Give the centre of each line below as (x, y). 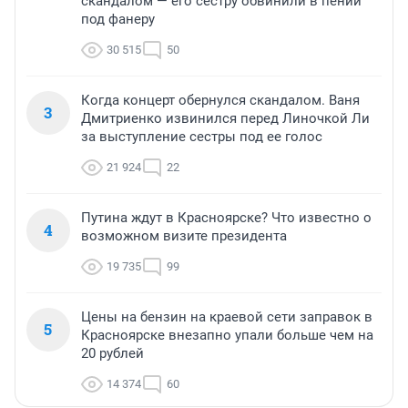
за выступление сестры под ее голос (202, 137)
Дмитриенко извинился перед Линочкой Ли (225, 119)
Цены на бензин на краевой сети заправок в (227, 317)
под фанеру (118, 20)
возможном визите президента (184, 236)
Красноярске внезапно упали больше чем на (227, 336)
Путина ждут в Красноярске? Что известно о (226, 218)
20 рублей (112, 354)
